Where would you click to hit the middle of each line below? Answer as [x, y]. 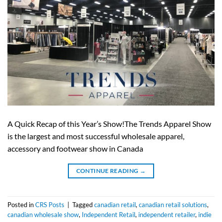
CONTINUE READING [108, 171]
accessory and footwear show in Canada [75, 149]
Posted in [21, 205]
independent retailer [167, 215]
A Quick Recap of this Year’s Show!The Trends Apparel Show [109, 124]
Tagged [83, 205]
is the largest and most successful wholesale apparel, [96, 136]
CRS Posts [50, 205]
